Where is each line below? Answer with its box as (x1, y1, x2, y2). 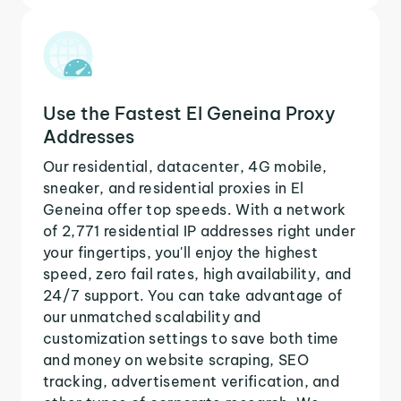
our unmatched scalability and (43, 307, 261, 326)
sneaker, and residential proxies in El (43, 178, 304, 197)
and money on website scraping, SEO (43, 350, 309, 369)
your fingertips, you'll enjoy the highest (43, 243, 319, 261)
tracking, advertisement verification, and (43, 371, 340, 390)
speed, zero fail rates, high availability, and (43, 264, 352, 283)
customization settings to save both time (43, 328, 339, 347)
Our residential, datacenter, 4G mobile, (43, 157, 328, 175)
